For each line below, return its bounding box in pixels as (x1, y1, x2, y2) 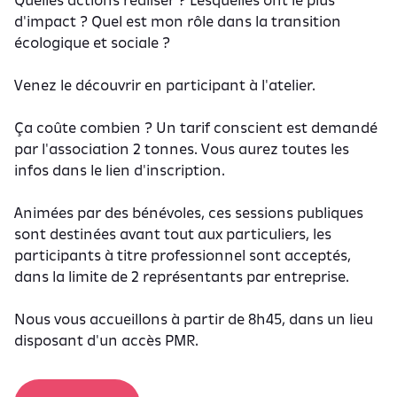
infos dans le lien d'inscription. (14, 161, 225, 179)
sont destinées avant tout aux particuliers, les (14, 225, 331, 243)
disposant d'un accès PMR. (14, 331, 198, 349)
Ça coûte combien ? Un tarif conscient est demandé (14, 119, 378, 136)
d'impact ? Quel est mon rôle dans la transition (14, 12, 341, 30)
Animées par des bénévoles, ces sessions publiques (14, 204, 363, 222)
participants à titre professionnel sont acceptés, (14, 246, 351, 264)
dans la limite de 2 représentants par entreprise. (14, 268, 349, 285)
